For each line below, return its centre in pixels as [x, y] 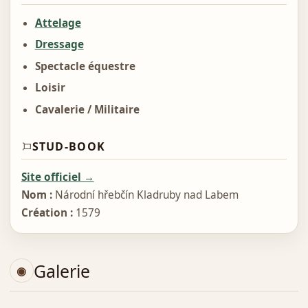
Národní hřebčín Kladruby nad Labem [145, 195]
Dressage [59, 45]
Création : [47, 213]
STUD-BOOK [69, 146]
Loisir [50, 88]
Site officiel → [57, 177]
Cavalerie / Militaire [87, 109]
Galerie [62, 271]
